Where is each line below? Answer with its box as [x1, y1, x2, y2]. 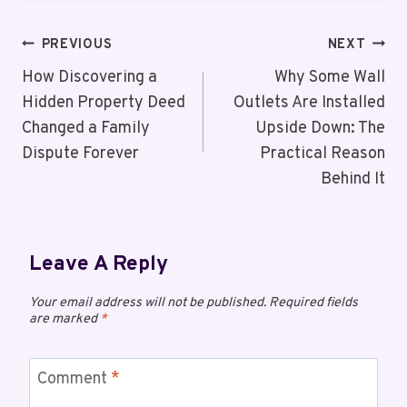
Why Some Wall [274, 66, 385, 88]
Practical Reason [260, 143, 385, 164]
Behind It [321, 168, 385, 190]
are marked [29, 310, 100, 328]
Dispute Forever [22, 143, 139, 164]
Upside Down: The [255, 117, 385, 139]
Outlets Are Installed [233, 92, 385, 114]
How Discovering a [22, 66, 157, 88]
